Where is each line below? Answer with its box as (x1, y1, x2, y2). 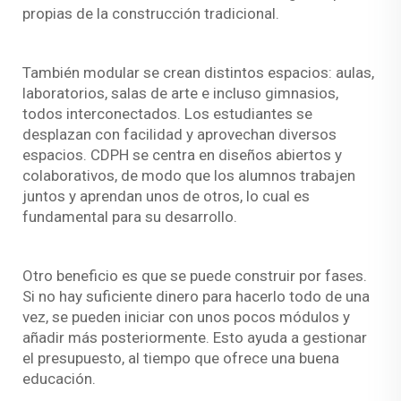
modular (83, 63, 143, 81)
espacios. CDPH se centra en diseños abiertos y (22, 145, 342, 164)
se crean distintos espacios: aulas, (143, 63, 374, 81)
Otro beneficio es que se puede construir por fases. (22, 266, 367, 285)
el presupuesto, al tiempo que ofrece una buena (22, 348, 339, 367)
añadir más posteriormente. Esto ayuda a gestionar (22, 328, 367, 346)
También (22, 63, 83, 81)
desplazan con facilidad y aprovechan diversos (22, 124, 337, 143)
